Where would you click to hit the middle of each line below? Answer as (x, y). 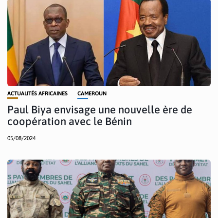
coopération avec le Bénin (70, 121)
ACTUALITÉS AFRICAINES (37, 93)
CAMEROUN (92, 93)
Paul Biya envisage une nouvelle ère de (100, 109)
